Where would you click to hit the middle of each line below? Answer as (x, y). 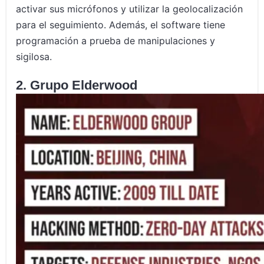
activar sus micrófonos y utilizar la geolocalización (130, 9)
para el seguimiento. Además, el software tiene (121, 25)
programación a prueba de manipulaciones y (116, 41)
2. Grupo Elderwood (77, 85)
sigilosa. (34, 57)
